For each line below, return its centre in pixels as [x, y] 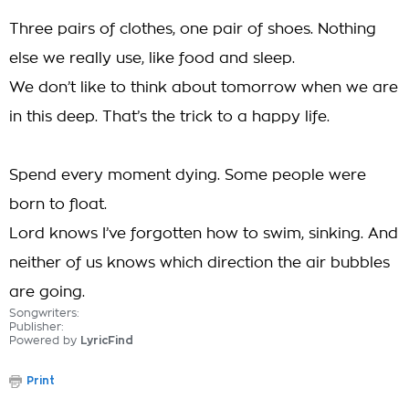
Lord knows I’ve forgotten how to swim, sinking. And [204, 234]
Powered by [45, 341]
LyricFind [107, 341]
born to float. [58, 204]
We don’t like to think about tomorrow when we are [204, 88]
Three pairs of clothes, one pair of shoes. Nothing [193, 29]
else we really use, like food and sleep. [152, 58]
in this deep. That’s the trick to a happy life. [169, 117]
